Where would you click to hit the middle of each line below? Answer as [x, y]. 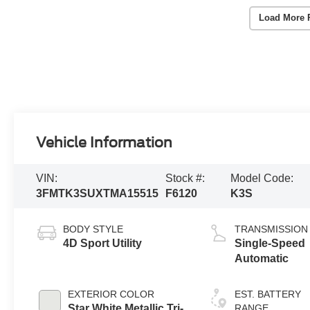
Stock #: [185, 179]
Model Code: [262, 179]
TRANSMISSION [272, 229]
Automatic [262, 259]
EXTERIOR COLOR [111, 294]
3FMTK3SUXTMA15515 [98, 194]
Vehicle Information [104, 143]
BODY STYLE [93, 229]
